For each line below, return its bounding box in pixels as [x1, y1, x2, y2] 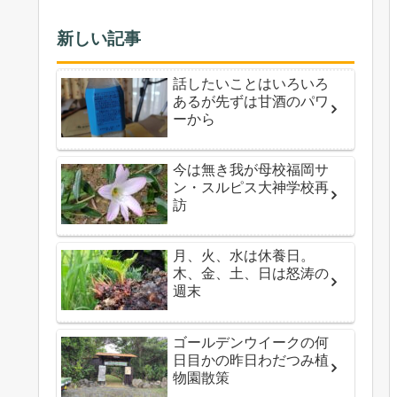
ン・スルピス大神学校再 [173, 179, 329, 195]
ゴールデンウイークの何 [173, 334, 329, 350]
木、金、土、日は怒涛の [173, 266, 329, 282]
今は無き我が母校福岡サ [173, 161, 329, 177]
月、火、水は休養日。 [173, 248, 315, 264]
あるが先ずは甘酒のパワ [173, 93, 329, 109]
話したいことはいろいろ [173, 75, 329, 91]
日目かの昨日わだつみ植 [173, 352, 329, 368]
